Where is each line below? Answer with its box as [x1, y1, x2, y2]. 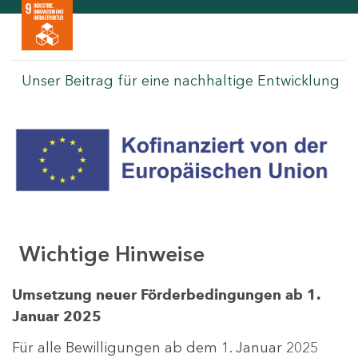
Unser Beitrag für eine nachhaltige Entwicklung [22, 71, 340, 89]
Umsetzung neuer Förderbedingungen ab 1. [12, 286, 320, 304]
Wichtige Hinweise [19, 241, 205, 267]
